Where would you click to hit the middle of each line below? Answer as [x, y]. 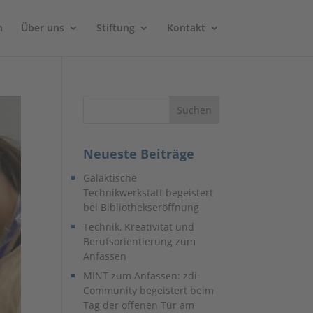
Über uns [42, 28]
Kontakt [186, 28]
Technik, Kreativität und [139, 227]
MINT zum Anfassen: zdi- [142, 276]
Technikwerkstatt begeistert [148, 192]
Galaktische [110, 178]
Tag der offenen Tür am [139, 305]
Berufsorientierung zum [140, 241]
